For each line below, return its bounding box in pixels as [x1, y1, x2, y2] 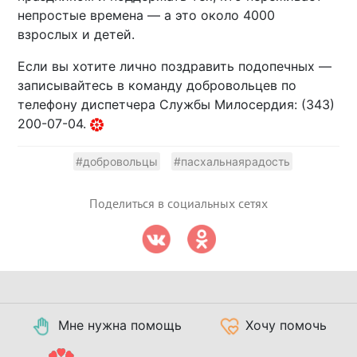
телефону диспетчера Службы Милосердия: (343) [18, 96, 335, 113]
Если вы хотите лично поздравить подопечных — [18, 58, 332, 75]
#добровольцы [75, 155, 158, 169]
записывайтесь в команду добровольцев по [18, 77, 297, 94]
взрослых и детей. [18, 26, 135, 43]
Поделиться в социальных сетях [89, 197, 268, 212]
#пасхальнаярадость [173, 155, 290, 169]
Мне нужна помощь [58, 317, 182, 334]
